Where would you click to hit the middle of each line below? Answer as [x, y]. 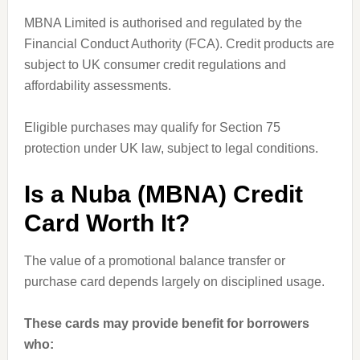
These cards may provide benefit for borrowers [166, 323]
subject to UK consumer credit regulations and [155, 65]
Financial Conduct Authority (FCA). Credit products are [179, 44]
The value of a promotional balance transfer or [154, 261]
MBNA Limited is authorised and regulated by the [163, 23]
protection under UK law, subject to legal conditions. [171, 148]
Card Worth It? [106, 223]
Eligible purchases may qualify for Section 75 [152, 127]
